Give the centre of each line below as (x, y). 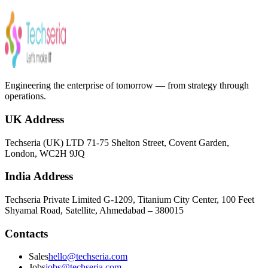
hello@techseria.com (88, 257)
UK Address (34, 119)
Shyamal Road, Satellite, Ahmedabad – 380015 (94, 210)
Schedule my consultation (54, 20)
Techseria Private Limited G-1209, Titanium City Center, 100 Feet (130, 199)
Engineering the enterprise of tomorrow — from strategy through (127, 86)
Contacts (26, 233)
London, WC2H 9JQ (45, 153)
